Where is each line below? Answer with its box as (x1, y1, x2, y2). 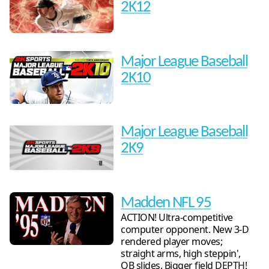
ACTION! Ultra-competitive (121, 210, 233, 224)
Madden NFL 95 (121, 195, 211, 211)
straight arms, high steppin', (121, 246, 241, 260)
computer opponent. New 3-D (121, 222, 249, 236)
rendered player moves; (121, 234, 223, 248)
